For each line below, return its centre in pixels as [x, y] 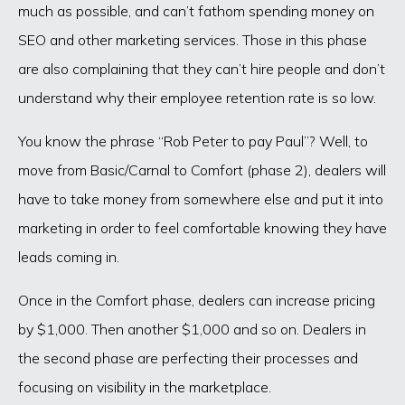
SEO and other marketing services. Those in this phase [193, 40]
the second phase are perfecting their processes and [188, 358]
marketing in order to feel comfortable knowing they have [202, 228]
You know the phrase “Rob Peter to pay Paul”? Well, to [193, 141]
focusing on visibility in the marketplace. [145, 387]
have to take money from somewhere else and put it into [201, 199]
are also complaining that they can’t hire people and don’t [202, 69]
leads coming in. [69, 257]
